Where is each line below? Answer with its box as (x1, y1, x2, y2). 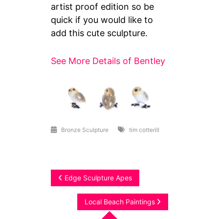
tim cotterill (129, 126, 160, 134)
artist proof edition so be (51, 1, 154, 12)
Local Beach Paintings (84, 197, 155, 206)
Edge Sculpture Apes (65, 174, 132, 182)
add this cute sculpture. (51, 28, 148, 39)
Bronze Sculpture (61, 126, 109, 134)
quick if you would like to (51, 15, 153, 25)
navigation (50, 193, 123, 211)
